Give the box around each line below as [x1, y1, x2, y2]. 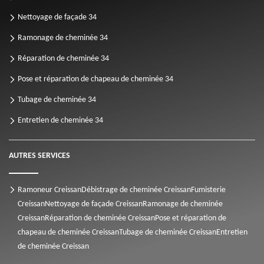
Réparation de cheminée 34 [18, 54, 109, 64]
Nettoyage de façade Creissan [45, 200, 143, 209]
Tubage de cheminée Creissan [119, 228, 216, 237]
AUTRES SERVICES [9, 151, 70, 161]
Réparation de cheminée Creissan [45, 214, 155, 223]
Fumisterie [191, 186, 226, 195]
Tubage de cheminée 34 [18, 95, 96, 105]
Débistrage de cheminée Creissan [81, 186, 191, 195]
